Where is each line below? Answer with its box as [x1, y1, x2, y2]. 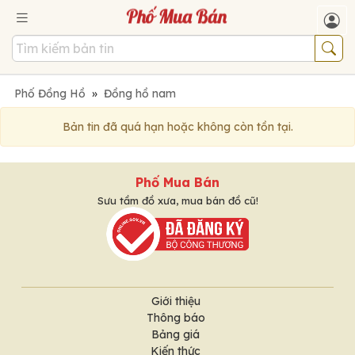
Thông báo [146, 310, 205, 325]
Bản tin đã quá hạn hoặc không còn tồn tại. [62, 119, 293, 134]
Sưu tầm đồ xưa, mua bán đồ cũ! [97, 193, 258, 207]
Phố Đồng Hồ [14, 86, 86, 101]
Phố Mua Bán [136, 174, 219, 190]
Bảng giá [151, 326, 200, 342]
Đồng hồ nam [104, 86, 176, 101]
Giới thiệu [151, 293, 200, 308]
